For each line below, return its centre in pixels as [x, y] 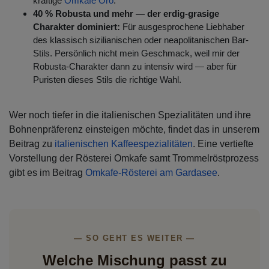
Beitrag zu [32, 144]
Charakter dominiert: [78, 27]
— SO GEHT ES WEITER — [134, 238]
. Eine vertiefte [223, 144]
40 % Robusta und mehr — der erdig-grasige [126, 14]
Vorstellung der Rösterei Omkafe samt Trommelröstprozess [134, 159]
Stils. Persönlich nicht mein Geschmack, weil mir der [136, 53]
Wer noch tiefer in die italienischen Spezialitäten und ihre [130, 115]
